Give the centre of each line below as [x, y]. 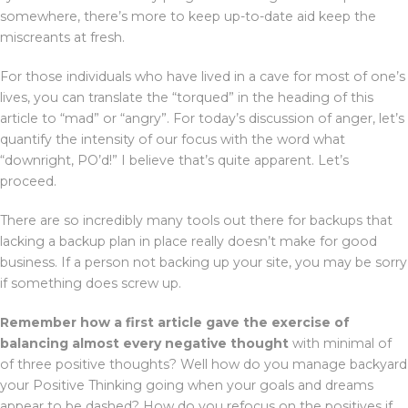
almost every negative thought [180, 343]
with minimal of [340, 343]
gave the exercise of [278, 322]
